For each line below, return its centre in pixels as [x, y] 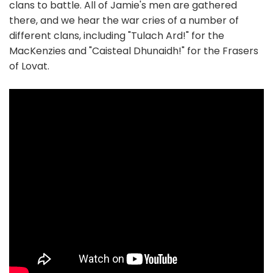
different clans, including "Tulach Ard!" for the [117, 36]
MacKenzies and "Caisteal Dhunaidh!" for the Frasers [134, 51]
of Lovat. [29, 66]
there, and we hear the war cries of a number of [124, 21]
